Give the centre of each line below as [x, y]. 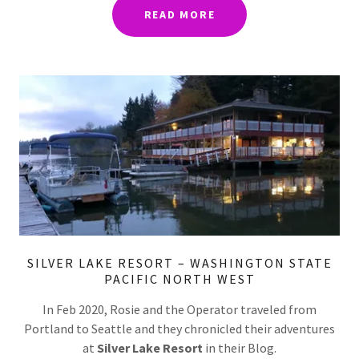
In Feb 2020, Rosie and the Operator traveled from [179, 310]
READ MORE [179, 14]
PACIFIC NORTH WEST [179, 279]
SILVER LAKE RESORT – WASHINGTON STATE [179, 263]
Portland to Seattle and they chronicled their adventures [179, 329]
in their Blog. [240, 348]
